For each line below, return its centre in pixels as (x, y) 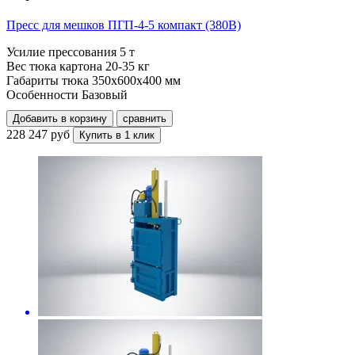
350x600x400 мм (136, 80)
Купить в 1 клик (117, 135)
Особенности (42, 94)
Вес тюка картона (54, 66)
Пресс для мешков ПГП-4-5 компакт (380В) (124, 25)
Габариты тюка (48, 80)
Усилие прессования (61, 52)
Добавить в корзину (60, 118)
